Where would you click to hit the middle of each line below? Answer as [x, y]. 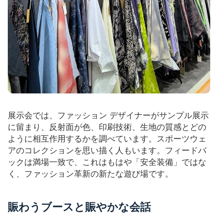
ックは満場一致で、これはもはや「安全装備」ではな [107, 162]
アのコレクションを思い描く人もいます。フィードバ [107, 151]
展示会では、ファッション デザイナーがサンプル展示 [108, 116]
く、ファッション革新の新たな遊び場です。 [91, 174]
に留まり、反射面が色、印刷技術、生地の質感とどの [107, 127]
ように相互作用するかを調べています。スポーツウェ [107, 139]
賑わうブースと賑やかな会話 [79, 207]
